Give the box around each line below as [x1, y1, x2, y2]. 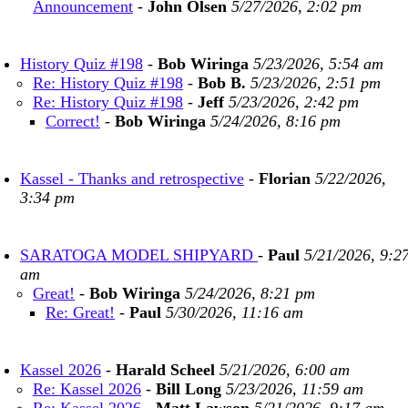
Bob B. [198, 74, 246, 92]
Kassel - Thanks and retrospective [20, 169, 244, 188]
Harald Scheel [116, 361, 215, 379]
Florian [259, 169, 311, 188]
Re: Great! [46, 303, 115, 321]
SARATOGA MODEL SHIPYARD [20, 246, 258, 264]
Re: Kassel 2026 [33, 380, 141, 398]
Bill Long [156, 380, 221, 398]
